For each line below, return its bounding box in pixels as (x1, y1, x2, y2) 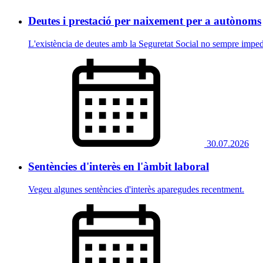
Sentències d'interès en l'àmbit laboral (28, 160, 209, 173)
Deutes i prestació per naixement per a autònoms (28, 15, 261, 28)
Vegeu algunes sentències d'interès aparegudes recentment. (28, 184, 244, 194)
